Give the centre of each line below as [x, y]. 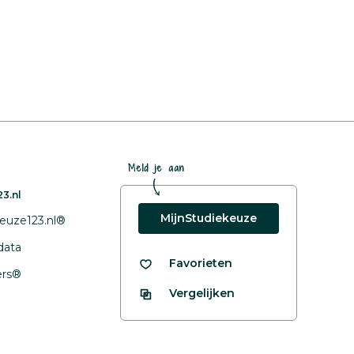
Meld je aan [156, 168]
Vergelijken [202, 293]
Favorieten [201, 263]
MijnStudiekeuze [209, 218]
